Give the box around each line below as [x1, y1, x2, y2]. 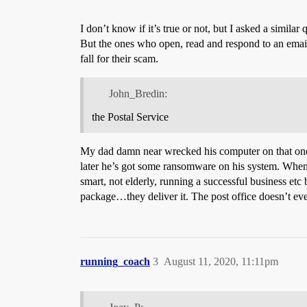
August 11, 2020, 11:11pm [164, 255, 278, 267]
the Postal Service [92, 110, 169, 123]
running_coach [80, 255, 150, 267]
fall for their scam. [80, 53, 158, 64]
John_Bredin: [108, 87, 167, 99]
